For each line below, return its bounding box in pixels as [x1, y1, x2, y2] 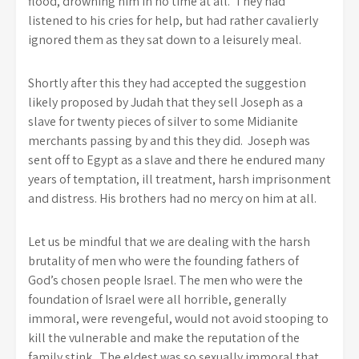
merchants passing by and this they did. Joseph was [28, 132, 310, 149]
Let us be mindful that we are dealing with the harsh [28, 233, 310, 250]
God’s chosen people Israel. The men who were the [28, 272, 303, 288]
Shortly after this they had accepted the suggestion [28, 75, 306, 91]
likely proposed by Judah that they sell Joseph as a [28, 94, 303, 111]
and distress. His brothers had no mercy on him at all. [28, 190, 319, 207]
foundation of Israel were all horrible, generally [28, 291, 286, 308]
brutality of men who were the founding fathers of [28, 252, 299, 269]
